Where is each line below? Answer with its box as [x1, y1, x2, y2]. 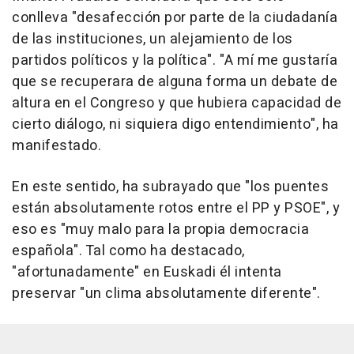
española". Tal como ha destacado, [12, 240, 245, 262]
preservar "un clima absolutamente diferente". [12, 283, 321, 305]
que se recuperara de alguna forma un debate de [12, 71, 337, 93]
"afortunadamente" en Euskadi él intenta [12, 262, 282, 284]
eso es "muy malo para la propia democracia [12, 219, 309, 241]
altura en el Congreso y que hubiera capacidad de [12, 92, 341, 115]
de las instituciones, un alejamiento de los [12, 28, 293, 51]
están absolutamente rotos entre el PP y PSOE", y [12, 198, 340, 220]
